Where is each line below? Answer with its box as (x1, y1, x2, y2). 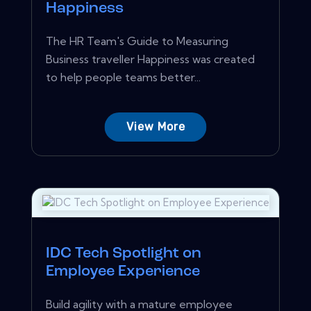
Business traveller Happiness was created (46, 51, 255, 66)
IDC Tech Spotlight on (46, 245, 201, 262)
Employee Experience (46, 263, 200, 280)
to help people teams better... (46, 69, 201, 84)
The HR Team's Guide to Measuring (46, 33, 228, 48)
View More (126, 119, 185, 133)
